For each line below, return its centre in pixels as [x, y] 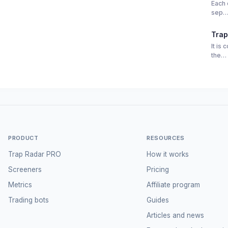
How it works [167, 154]
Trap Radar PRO [34, 154]
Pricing [158, 169]
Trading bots [28, 200]
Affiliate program [173, 184]
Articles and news [175, 215]
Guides [158, 200]
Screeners [25, 169]
